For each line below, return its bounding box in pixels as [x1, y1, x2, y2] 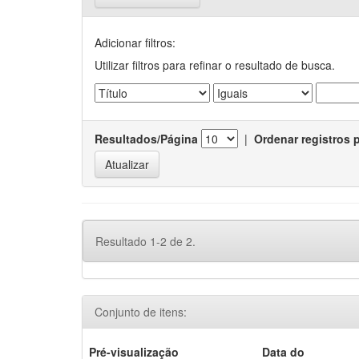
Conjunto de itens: [95, 304, 187, 320]
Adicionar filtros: [95, 34, 175, 50]
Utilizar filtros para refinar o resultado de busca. [95, 57, 335, 73]
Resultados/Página [95, 131, 198, 147]
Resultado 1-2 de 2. [95, 233, 196, 249]
